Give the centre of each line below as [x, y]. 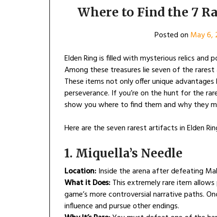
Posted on [172, 36]
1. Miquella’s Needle [124, 154]
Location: [80, 172]
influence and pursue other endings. [122, 207]
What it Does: [87, 183]
